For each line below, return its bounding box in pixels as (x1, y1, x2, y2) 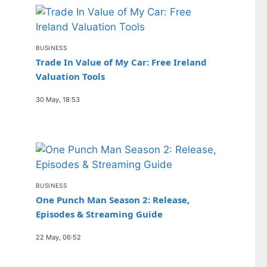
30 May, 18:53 (36, 95, 80, 104)
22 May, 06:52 (36, 233, 81, 241)
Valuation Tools (36, 70, 105, 82)
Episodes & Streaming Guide (36, 208, 163, 220)
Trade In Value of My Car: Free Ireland (36, 56, 207, 68)
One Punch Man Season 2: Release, (36, 194, 190, 206)
